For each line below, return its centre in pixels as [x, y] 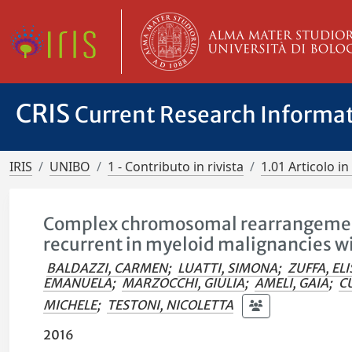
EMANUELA [78, 283]
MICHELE [70, 304]
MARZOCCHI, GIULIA [183, 283]
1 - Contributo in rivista [176, 167]
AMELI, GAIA [292, 283]
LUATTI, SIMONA [228, 268]
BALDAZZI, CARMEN [107, 268]
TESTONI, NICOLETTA [170, 304]
